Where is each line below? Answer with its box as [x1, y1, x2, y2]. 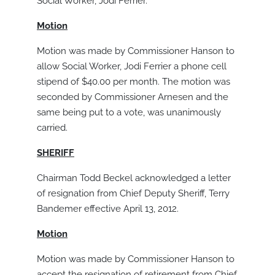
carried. [37, 122, 68, 134]
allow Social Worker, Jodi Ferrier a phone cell [37, 61, 227, 72]
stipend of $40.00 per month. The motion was [37, 76, 230, 88]
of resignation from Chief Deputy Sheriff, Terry [37, 188, 230, 199]
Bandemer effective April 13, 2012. [37, 203, 179, 215]
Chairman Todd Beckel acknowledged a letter [37, 172, 231, 184]
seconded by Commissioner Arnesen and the [37, 91, 228, 103]
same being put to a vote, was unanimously [37, 107, 221, 118]
